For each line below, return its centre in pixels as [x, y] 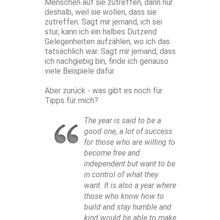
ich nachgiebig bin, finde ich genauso [107, 61]
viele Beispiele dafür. [80, 71]
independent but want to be [130, 164]
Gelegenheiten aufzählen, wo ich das [107, 42]
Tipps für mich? [71, 101]
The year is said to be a [123, 121]
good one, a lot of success [128, 132]
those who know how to [124, 196]
